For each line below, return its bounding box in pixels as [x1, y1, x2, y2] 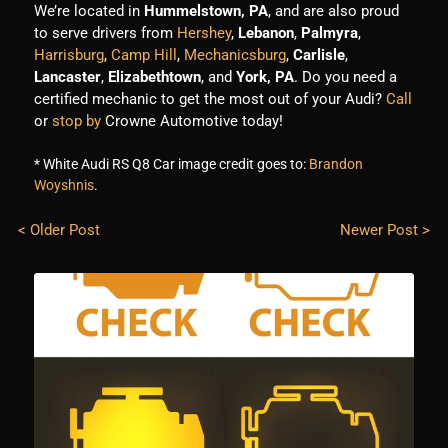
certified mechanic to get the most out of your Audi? [33, 90, 382, 109]
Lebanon [237, 24, 294, 43]
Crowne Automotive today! [104, 112, 283, 131]
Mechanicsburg [183, 46, 286, 65]
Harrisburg [33, 46, 104, 65]
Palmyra [300, 24, 358, 43]
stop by [51, 112, 101, 131]
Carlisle [292, 46, 345, 65]
